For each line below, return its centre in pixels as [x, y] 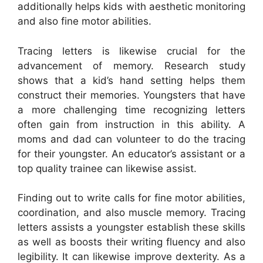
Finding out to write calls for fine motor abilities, [131, 198]
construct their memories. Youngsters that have [131, 95]
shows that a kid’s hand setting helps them [131, 80]
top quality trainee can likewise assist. [107, 168]
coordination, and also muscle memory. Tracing [131, 213]
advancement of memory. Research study [131, 65]
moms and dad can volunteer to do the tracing [131, 139]
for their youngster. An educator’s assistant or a [131, 154]
